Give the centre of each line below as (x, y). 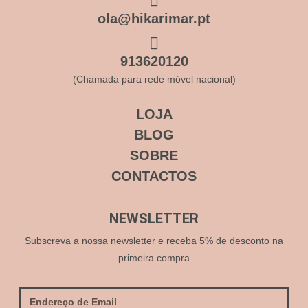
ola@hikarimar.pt (154, 19)
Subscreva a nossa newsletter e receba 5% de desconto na (154, 241)
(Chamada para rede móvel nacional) (154, 79)
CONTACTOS (154, 176)
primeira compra (154, 258)
